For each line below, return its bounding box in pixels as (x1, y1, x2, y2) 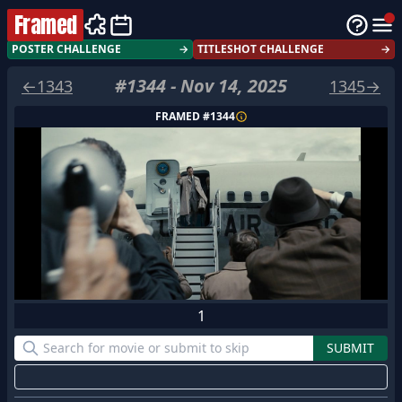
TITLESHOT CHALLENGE (197, 41, 324, 57)
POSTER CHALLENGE (12, 41, 121, 57)
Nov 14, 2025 (180, 74, 287, 98)
